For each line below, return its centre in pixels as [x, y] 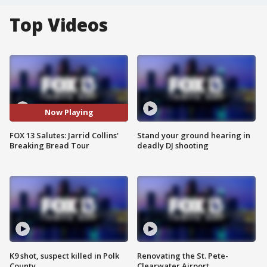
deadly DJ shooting [173, 145]
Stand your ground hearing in [194, 135]
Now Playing [69, 112]
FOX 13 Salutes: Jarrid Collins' [64, 135]
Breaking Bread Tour [49, 145]
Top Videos [59, 25]
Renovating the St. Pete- [183, 256]
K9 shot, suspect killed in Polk [64, 256]
